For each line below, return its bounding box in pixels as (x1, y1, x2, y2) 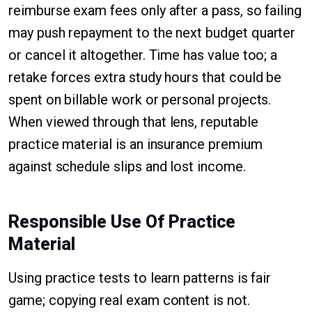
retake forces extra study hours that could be (8, 69, 282, 86)
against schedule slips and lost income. (8, 158, 246, 175)
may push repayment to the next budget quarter (8, 24, 296, 41)
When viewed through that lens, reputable (8, 114, 258, 130)
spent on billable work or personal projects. (8, 91, 272, 108)
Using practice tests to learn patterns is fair (8, 270, 272, 286)
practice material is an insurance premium (8, 136, 263, 153)
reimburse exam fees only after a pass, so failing (8, 2, 302, 19)
